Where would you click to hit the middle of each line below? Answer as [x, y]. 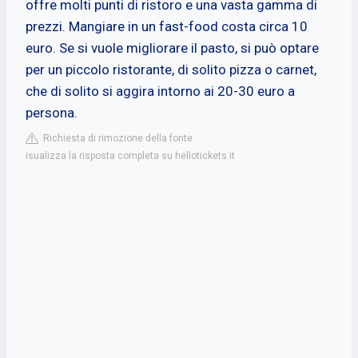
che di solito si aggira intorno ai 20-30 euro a [160, 91]
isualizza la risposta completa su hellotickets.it [130, 155]
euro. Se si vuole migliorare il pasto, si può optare [172, 48]
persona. [52, 112]
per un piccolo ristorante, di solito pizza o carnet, [171, 69]
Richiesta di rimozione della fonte [115, 138]
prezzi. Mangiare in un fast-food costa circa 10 [167, 26]
